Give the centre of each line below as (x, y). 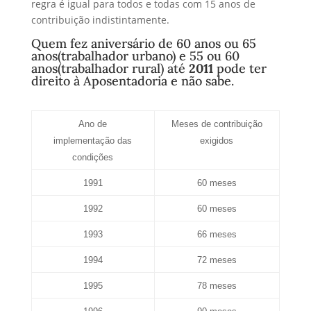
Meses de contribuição (217, 124)
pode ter (239, 68)
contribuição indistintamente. (100, 19)
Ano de (93, 124)
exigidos (217, 140)
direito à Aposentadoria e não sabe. (132, 81)
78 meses (217, 285)
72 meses (217, 260)
